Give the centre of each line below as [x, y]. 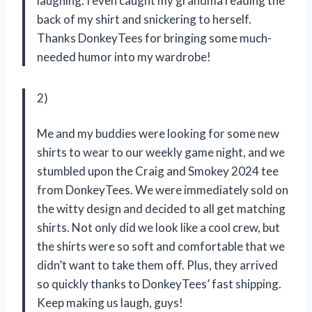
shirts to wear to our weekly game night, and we [161, 153]
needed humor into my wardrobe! [124, 57]
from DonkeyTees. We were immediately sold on [163, 190]
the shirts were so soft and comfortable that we [161, 247]
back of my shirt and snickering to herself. [144, 19]
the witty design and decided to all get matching [161, 209]
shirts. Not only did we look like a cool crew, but [158, 228]
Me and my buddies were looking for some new [158, 134]
